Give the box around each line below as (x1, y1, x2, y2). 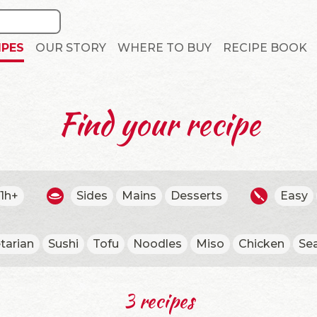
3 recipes (123, 287, 194, 315)
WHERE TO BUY (117, 41, 212, 54)
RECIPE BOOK (222, 41, 307, 54)
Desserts (170, 189, 222, 202)
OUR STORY (35, 41, 106, 54)
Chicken (238, 237, 284, 250)
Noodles (132, 237, 182, 250)
